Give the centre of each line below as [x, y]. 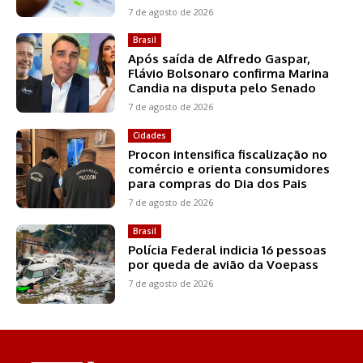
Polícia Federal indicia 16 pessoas [228, 250]
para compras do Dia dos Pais [218, 184]
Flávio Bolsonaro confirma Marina [229, 74]
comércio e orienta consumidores [229, 169]
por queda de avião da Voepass [224, 265]
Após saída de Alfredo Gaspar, [220, 59]
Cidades [150, 136]
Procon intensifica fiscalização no [228, 155]
